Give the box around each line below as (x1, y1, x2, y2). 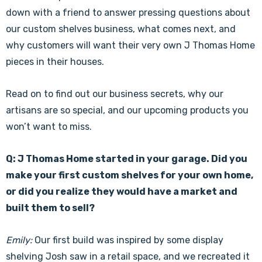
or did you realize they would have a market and (6, 186, 237, 197)
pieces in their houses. (6, 56, 104, 67)
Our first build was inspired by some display (32, 235, 223, 246)
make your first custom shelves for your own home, (6, 170, 253, 181)
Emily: (6, 235, 32, 246)
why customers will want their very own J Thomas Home (6, 40, 255, 51)
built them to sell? (6, 202, 95, 213)
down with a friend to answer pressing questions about (6, 7, 250, 18)
